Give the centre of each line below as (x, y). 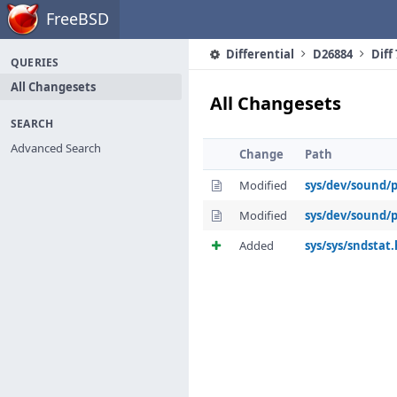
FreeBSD (78, 19)
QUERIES (35, 62)
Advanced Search (56, 148)
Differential (259, 54)
